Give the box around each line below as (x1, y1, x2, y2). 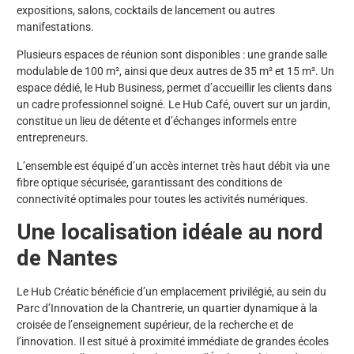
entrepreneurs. (17, 131, 88, 145)
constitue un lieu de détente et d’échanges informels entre (17, 115, 296, 128)
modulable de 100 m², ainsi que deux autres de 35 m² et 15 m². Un (17, 65, 334, 78)
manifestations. (17, 20, 94, 33)
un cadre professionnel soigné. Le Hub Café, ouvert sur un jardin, (17, 98, 330, 111)
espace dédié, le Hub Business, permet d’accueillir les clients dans (17, 81, 332, 95)
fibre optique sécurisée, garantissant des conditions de (17, 175, 282, 189)
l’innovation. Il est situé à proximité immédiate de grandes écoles (17, 334, 329, 348)
